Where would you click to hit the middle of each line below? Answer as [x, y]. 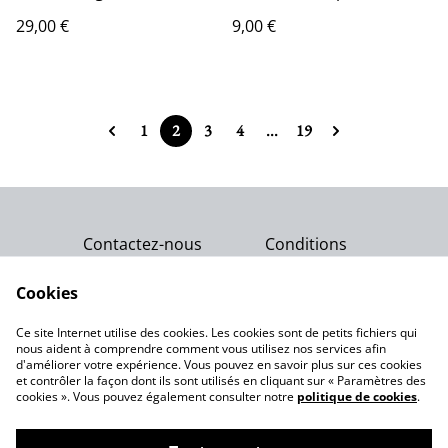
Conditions [306, 244]
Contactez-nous [142, 244]
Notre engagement [224, 336]
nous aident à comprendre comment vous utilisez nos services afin [201, 348]
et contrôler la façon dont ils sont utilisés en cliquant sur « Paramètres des [221, 380]
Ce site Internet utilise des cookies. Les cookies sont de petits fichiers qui [216, 332]
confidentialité [142, 282]
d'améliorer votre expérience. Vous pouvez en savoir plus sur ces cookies [219, 364]
